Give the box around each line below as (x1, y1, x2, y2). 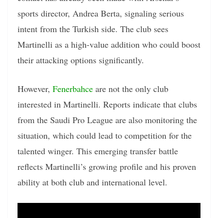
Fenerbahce (53, 83, 93, 95)
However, (18, 83, 53, 95)
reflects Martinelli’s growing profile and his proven (18, 161, 196, 173)
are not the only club (93, 83, 168, 95)
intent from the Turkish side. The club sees (18, 23, 168, 35)
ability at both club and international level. (18, 176, 167, 188)
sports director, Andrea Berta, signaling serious (18, 7, 184, 19)
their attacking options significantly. (18, 54, 144, 66)
